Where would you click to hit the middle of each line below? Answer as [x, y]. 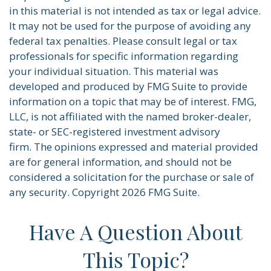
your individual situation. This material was [114, 71]
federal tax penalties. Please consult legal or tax [123, 41]
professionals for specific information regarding [124, 56]
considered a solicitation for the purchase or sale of [132, 177]
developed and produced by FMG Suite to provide [128, 86]
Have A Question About [135, 231]
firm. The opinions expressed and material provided [134, 146]
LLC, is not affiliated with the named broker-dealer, [130, 116]
